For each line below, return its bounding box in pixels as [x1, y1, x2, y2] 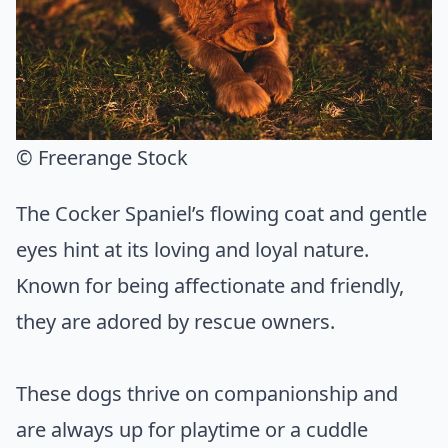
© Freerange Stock [16, 144, 188, 172]
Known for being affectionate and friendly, [16, 272, 404, 300]
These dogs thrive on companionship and [16, 380, 398, 408]
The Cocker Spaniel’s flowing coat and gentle [16, 200, 427, 228]
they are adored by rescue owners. [16, 308, 335, 336]
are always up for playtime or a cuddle [16, 416, 368, 444]
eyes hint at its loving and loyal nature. [16, 236, 369, 264]
